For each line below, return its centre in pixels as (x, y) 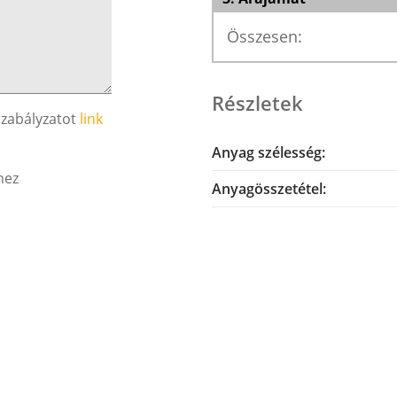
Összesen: (265, 36)
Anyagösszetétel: (269, 189)
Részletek (257, 103)
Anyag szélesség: (269, 152)
